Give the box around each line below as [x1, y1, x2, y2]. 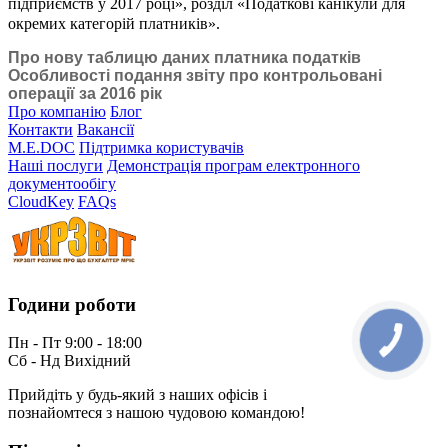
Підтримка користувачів [79, 138, 244, 156]
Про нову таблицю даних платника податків [8, 48, 361, 66]
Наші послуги [8, 156, 103, 174]
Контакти [8, 120, 73, 138]
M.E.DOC [8, 138, 75, 156]
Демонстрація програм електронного [107, 156, 360, 174]
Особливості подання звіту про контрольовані [8, 66, 382, 84]
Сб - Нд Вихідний [8, 352, 131, 370]
